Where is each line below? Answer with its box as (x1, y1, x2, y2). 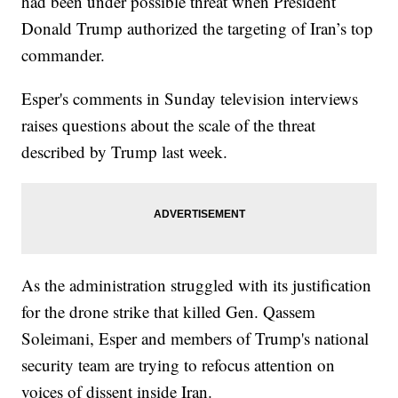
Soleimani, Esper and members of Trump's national (21, 327, 370, 350)
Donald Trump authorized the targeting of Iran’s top (21, 17, 374, 40)
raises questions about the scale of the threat (21, 114, 316, 137)
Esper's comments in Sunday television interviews (21, 87, 359, 110)
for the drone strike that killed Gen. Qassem (21, 300, 316, 323)
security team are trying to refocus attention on (21, 354, 336, 377)
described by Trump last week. (21, 140, 228, 163)
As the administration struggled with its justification (21, 274, 372, 297)
